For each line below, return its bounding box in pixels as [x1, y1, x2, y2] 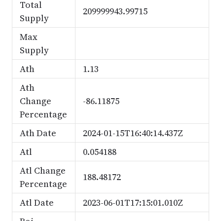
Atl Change [19, 164, 66, 177]
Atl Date [19, 196, 54, 209]
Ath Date [19, 127, 56, 139]
